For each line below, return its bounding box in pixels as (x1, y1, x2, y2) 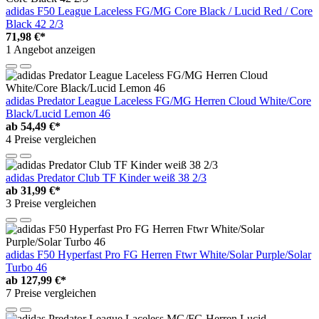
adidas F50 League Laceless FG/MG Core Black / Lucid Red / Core (6, 4, 313, 17)
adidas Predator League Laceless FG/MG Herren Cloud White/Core (6, 94, 311, 107)
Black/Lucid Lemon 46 (6, 107, 110, 120)
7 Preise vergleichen (6, 286, 96, 299)
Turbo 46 (6, 261, 47, 273)
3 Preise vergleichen (6, 197, 96, 209)
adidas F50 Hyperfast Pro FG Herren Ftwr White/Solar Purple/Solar (6, 248, 311, 261)
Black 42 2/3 (6, 17, 63, 30)
